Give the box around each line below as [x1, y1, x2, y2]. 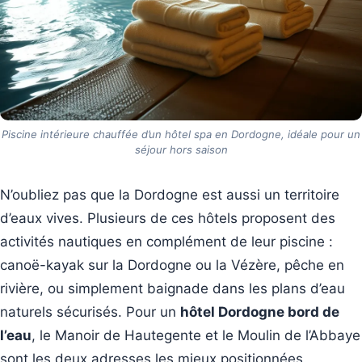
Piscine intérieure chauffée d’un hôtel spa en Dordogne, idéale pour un [2, 128, 360, 141]
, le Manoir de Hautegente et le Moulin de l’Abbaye [32, 327, 360, 344]
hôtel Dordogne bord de [180, 304, 339, 321]
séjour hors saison [134, 143, 228, 157]
